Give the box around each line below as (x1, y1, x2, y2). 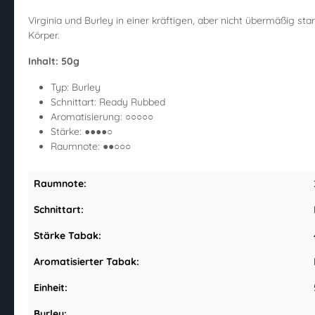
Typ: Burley (51, 81, 101, 94)
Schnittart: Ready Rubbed (51, 96, 165, 109)
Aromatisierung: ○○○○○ (51, 110, 153, 124)
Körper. (28, 29, 60, 42)
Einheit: (34, 281, 67, 295)
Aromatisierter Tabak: (34, 255, 139, 269)
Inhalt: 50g (28, 55, 79, 68)
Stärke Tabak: (34, 229, 101, 243)
